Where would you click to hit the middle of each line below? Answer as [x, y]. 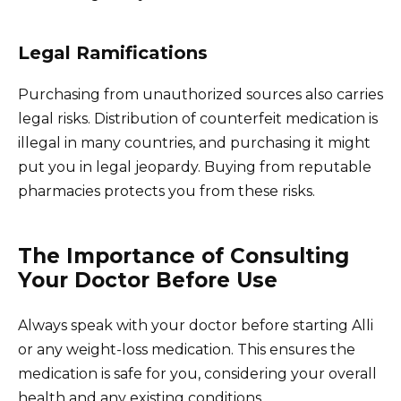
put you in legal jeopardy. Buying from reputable [195, 167]
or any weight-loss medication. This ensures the [187, 350]
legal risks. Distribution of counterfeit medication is [198, 119]
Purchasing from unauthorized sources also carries [200, 95]
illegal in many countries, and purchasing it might [194, 143]
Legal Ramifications [113, 53]
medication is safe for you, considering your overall [197, 374]
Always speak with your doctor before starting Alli [196, 326]
